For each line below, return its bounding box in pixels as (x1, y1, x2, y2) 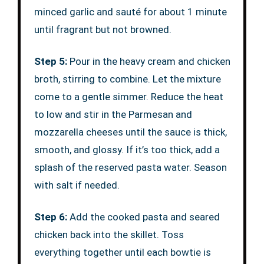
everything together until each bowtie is (34, 246, 211, 259)
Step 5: (34, 55, 70, 68)
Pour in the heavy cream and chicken (69, 55, 230, 68)
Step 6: (34, 211, 70, 223)
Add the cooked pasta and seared (69, 211, 220, 223)
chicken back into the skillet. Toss (34, 229, 184, 241)
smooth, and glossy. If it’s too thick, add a (34, 144, 220, 156)
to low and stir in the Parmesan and (34, 108, 192, 121)
